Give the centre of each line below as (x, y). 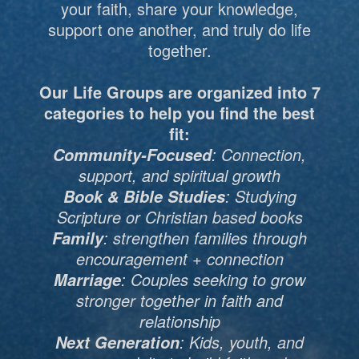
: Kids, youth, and (242, 341)
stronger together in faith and (179, 300)
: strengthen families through (205, 237)
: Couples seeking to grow (213, 279)
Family (78, 238)
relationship (179, 321)
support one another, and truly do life (179, 29)
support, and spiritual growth (179, 175)
